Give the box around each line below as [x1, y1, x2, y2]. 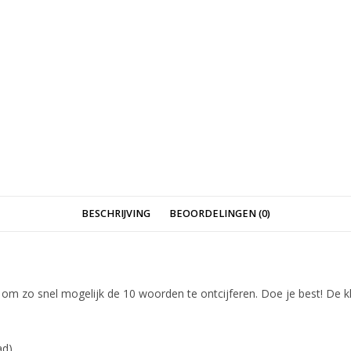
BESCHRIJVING [81, 206, 150, 220]
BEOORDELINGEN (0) [168, 206, 270, 220]
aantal [137, 8, 168, 23]
